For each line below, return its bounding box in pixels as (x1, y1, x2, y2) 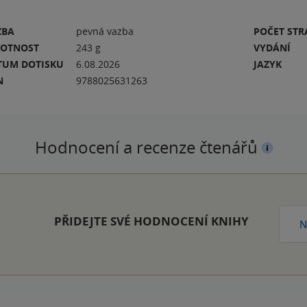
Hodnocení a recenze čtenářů (34, 136, 262, 158)
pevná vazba (76, 25, 134, 38)
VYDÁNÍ (254, 41, 291, 54)
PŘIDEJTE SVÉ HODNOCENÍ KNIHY (53, 213, 249, 229)
